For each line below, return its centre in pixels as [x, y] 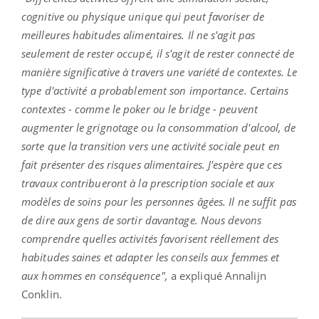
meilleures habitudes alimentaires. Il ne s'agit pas [138, 35]
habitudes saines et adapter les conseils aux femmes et [151, 257]
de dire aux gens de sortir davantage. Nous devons [141, 220]
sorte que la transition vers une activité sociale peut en [151, 146]
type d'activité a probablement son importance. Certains [155, 90]
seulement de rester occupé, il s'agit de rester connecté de [158, 53]
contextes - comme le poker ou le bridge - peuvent [140, 109]
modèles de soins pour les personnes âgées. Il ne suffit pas [159, 201]
